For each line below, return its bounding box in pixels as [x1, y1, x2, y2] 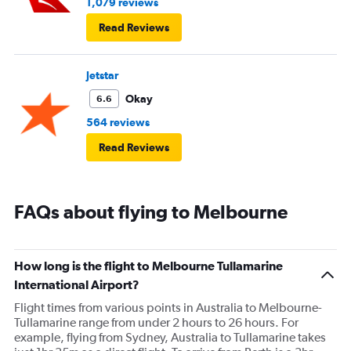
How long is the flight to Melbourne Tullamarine [14, 258, 283, 273]
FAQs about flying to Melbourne [14, 200, 288, 223]
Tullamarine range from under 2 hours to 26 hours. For [14, 314, 299, 330]
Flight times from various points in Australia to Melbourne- [14, 299, 322, 315]
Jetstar [86, 68, 118, 81]
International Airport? [14, 277, 139, 291]
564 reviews [86, 115, 150, 128]
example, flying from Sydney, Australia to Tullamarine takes [14, 329, 326, 345]
